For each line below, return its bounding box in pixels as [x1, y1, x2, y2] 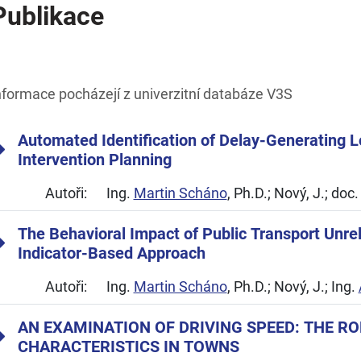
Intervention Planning [18, 150, 172, 169]
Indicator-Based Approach [18, 243, 205, 263]
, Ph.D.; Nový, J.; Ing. [226, 278, 359, 295]
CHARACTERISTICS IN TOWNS [18, 337, 239, 356]
